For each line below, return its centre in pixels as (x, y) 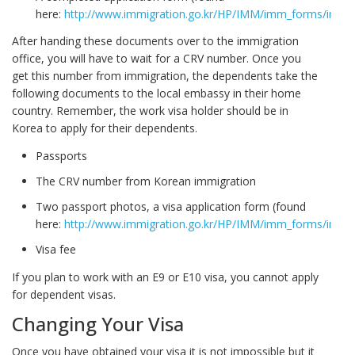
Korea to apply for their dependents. (105, 128)
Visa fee (56, 249)
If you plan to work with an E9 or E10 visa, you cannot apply (165, 277)
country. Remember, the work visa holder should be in (150, 111)
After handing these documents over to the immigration (155, 41)
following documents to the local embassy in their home (157, 94)
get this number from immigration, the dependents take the (165, 76)
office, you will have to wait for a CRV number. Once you (157, 59)
